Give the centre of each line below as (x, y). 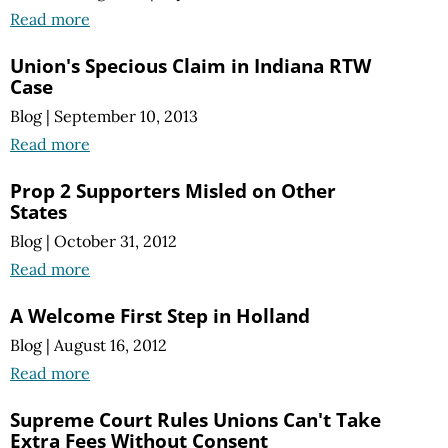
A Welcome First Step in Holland (160, 315)
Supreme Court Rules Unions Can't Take (195, 420)
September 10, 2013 (126, 115)
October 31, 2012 (115, 240)
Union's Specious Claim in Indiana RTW (190, 65)
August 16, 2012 (110, 345)
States (38, 211)
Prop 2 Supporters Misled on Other (173, 190)
